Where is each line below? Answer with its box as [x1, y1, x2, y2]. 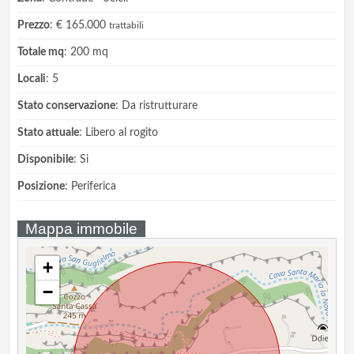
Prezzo [17, 20, 51, 32]
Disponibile [17, 154, 74, 166]
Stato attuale [17, 127, 80, 139]
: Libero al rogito [79, 127, 159, 139]
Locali [17, 73, 47, 85]
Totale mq [17, 47, 65, 58]
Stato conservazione [17, 100, 116, 112]
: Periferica [65, 181, 117, 193]
